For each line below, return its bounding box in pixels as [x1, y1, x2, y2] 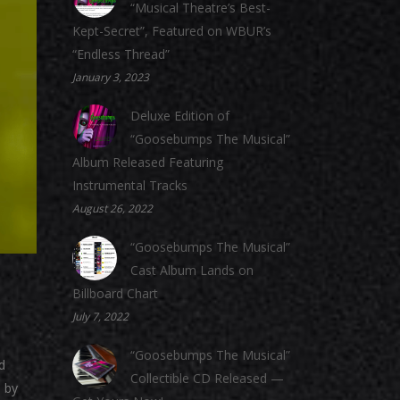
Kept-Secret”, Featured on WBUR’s [72, 22, 271, 39]
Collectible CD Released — [130, 370, 284, 387]
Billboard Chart [72, 285, 158, 302]
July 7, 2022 [72, 309, 129, 324]
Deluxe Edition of [130, 107, 229, 124]
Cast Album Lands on [130, 262, 254, 279]
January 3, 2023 [72, 70, 149, 85]
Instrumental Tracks [72, 177, 187, 194]
